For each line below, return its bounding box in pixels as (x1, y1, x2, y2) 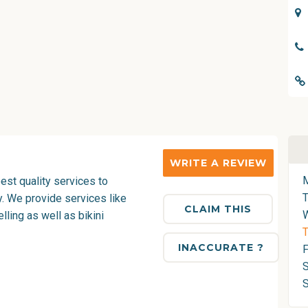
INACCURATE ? (177, 241, 264, 254)
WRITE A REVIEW (169, 157, 267, 169)
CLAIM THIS (184, 203, 252, 215)
